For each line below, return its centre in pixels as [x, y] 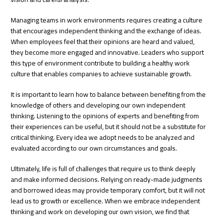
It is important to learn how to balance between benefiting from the [109, 94]
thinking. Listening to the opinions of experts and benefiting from [105, 116]
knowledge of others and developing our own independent [98, 105]
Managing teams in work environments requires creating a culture [107, 20]
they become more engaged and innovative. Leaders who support [108, 52]
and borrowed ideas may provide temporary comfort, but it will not [108, 190]
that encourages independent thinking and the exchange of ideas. [106, 31]
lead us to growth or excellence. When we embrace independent [106, 201]
